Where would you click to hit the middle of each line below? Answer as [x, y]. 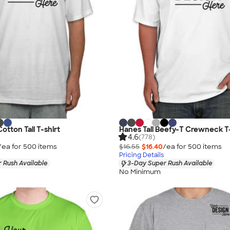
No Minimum [140, 171]
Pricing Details [141, 155]
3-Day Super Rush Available [170, 164]
